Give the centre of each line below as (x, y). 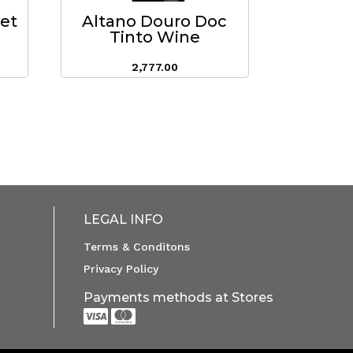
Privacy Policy (121, 269)
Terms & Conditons (136, 247)
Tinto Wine (154, 37)
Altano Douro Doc (155, 21)
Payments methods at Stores (178, 298)
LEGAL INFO (123, 220)
